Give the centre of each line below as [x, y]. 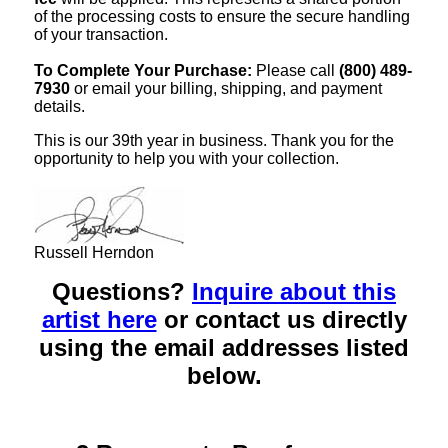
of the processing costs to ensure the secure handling [222, 17]
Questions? [122, 292]
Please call [295, 71]
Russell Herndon [94, 253]
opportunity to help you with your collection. [186, 159]
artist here [99, 320]
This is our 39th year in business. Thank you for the [214, 141]
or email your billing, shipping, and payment [226, 89]
